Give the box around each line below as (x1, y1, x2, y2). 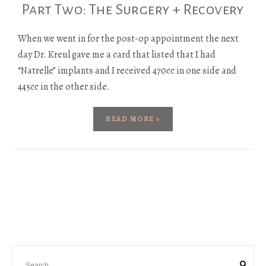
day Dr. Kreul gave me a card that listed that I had (18, 47, 216, 61)
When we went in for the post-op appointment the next (18, 31, 239, 45)
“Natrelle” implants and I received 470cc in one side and (18, 64, 236, 77)
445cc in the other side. (18, 80, 110, 93)
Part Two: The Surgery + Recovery (22, 1, 244, 17)
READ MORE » (106, 113, 160, 123)
